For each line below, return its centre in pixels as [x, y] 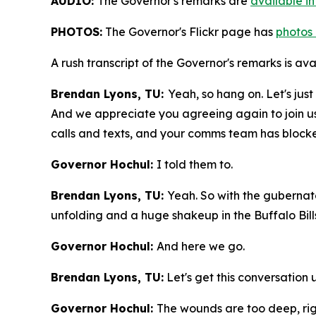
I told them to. [195, 165]
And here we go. [201, 247]
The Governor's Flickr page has [189, 32]
